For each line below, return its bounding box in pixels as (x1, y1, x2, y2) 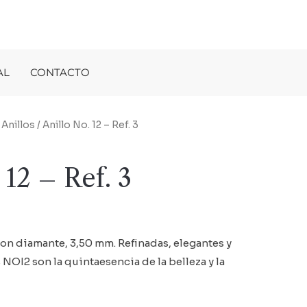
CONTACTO (30, 66, 90, 79)
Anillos (1, 119, 35, 131)
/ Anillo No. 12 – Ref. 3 (35, 119, 138, 131)
